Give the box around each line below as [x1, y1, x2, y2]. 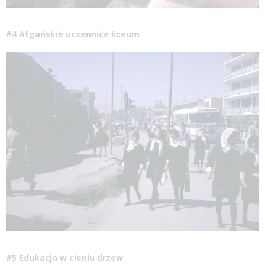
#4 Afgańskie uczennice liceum [6, 28, 140, 40]
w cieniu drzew [57, 252, 123, 264]
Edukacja [19, 252, 57, 264]
